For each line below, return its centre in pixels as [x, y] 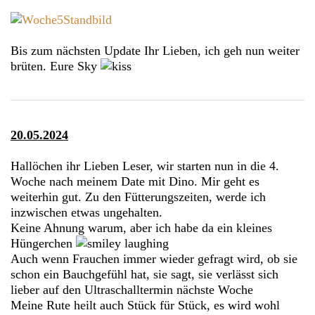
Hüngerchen [43, 243]
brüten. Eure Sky [56, 66]
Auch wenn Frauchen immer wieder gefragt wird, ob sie [154, 258]
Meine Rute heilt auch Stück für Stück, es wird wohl [145, 305]
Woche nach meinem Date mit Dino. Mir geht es [135, 181]
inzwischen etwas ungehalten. [86, 212]
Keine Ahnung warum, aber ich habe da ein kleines [141, 227]
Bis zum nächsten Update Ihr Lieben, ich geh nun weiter [155, 50]
